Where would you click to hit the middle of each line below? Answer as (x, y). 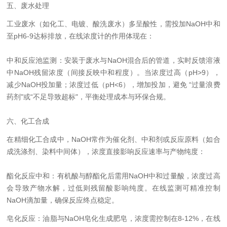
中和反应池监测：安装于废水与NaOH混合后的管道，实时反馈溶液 (113, 60)
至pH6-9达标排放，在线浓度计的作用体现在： (81, 36)
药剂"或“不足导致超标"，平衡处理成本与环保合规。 (89, 97)
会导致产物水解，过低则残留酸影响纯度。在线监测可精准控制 (113, 188)
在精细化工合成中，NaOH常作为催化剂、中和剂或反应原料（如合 (113, 139)
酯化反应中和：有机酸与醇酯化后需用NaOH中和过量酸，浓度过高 (113, 176)
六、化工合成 (28, 121)
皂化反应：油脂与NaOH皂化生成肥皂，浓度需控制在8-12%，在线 (113, 218)
